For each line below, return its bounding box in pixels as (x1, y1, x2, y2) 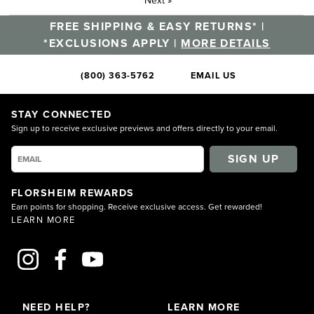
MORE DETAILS (181, 34, 271, 51)
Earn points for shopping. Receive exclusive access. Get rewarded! (11, 200, 262, 212)
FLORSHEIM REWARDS (11, 184, 135, 200)
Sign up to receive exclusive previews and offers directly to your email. (11, 121, 278, 134)
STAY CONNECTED (11, 106, 112, 121)
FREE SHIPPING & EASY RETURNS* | (49, 18, 265, 34)
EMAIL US (191, 68, 236, 82)
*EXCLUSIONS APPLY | (43, 34, 182, 51)
